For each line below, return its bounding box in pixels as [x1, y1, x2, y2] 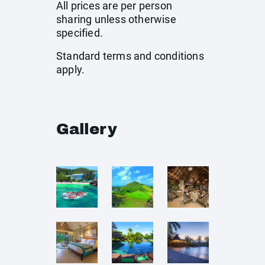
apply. [56, 63, 85, 76]
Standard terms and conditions [56, 50, 204, 62]
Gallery [56, 121, 117, 137]
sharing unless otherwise [56, 13, 176, 25]
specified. [56, 27, 103, 39]
